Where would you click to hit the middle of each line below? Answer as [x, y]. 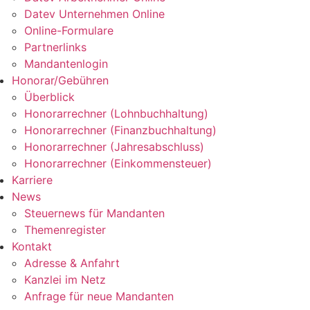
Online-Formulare [69, 31]
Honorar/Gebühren [61, 81]
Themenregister [65, 230]
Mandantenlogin [66, 64]
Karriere [33, 180]
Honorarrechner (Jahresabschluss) [114, 147]
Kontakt [32, 247]
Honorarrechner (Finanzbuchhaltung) [120, 130]
